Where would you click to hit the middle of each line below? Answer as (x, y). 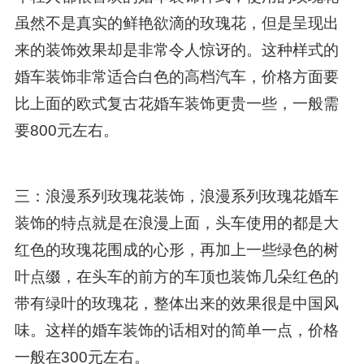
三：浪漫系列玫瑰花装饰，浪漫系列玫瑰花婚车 (176, 196)
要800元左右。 (66, 130)
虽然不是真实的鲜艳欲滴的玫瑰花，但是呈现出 (176, 23)
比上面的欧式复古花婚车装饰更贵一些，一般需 (176, 103)
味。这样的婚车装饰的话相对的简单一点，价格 (176, 330)
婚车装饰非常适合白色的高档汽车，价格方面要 (176, 76)
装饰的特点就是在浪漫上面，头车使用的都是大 (176, 223)
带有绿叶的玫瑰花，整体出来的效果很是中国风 (176, 303)
